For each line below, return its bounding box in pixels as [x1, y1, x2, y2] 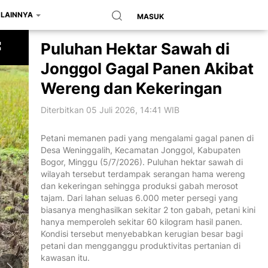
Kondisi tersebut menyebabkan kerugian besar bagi [41, 229, 243, 239]
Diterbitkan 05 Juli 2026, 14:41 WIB [41, 105, 179, 115]
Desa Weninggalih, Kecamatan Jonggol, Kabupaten [41, 145, 240, 155]
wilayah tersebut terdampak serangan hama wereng [41, 169, 245, 179]
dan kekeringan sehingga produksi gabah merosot [41, 181, 238, 191]
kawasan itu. [41, 252, 90, 263]
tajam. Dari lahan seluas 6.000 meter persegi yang [41, 193, 238, 203]
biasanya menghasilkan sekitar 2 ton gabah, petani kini [41, 205, 255, 215]
